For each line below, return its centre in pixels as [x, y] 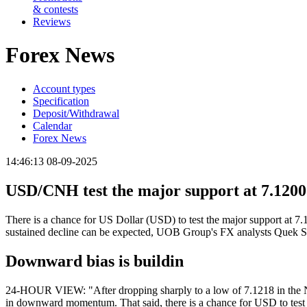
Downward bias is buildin [95, 261]
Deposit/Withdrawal [76, 113]
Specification [61, 101]
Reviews [52, 22]
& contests [56, 9]
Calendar [52, 125]
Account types [64, 88]
